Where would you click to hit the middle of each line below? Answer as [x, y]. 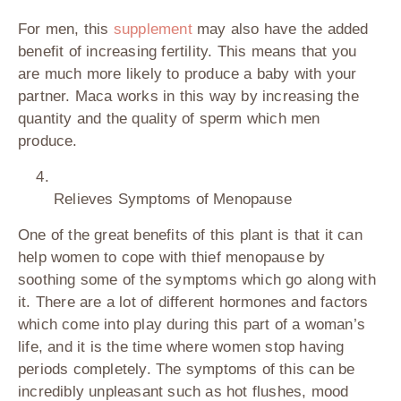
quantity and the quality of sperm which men [169, 119]
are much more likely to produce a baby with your [188, 74]
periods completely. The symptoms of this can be [187, 370]
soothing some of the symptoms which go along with [197, 280]
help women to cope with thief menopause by [172, 258]
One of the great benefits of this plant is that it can [190, 235]
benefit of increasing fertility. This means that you [188, 52]
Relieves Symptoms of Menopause [173, 200]
